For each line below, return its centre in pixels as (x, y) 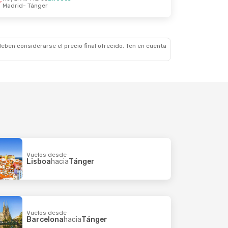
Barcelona (45, 219)
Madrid (13, 6)
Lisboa (38, 161)
